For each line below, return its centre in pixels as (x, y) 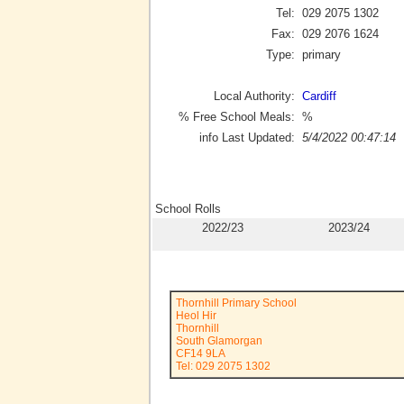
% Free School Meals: (237, 116)
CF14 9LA (201, 353)
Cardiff (319, 96)
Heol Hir (196, 316)
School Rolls (188, 209)
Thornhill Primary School (236, 303)
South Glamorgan (219, 341)
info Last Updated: (247, 137)
